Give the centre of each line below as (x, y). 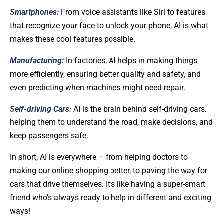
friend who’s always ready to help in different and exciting (111, 197)
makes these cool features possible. (73, 39)
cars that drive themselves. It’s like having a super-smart (108, 184)
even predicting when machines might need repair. (98, 87)
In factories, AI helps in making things (131, 60)
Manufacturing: (38, 60)
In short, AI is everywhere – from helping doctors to (99, 157)
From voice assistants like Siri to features (133, 12)
